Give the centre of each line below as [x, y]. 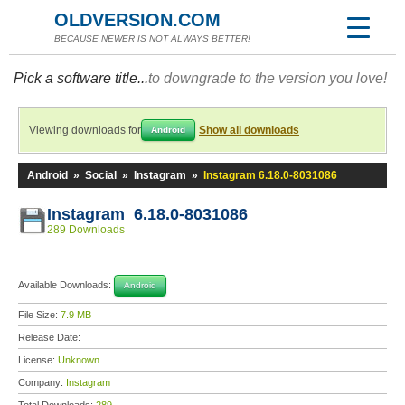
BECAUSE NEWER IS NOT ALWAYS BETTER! [152, 38]
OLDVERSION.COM [137, 20]
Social [101, 175]
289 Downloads [86, 230]
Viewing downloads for [85, 130]
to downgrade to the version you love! [268, 78]
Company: [42, 382]
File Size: [39, 315]
